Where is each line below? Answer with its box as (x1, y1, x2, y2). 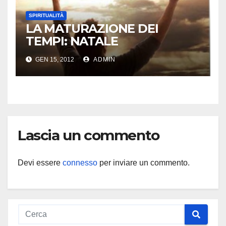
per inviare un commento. (97, 158, 190, 167)
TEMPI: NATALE (26, 33, 118, 48)
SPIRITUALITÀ (29, 12, 64, 18)
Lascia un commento (18, 126, 159, 144)
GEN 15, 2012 (34, 55, 74, 63)
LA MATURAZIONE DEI (26, 21, 158, 36)
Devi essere (18, 158, 63, 167)
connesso (63, 158, 97, 167)
